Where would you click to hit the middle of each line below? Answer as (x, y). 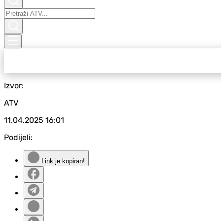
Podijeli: (18, 137)
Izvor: (14, 86)
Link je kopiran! (62, 161)
